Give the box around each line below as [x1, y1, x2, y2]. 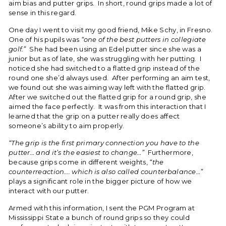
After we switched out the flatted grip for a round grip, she [9, 93, 206, 101]
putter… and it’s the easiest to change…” [9, 148, 148, 156]
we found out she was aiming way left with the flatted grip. [9, 83, 207, 91]
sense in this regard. [9, 9, 77, 17]
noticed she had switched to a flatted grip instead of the [9, 64, 200, 72]
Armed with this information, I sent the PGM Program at [9, 204, 195, 212]
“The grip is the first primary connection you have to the [9, 139, 199, 147]
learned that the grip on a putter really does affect [9, 112, 180, 120]
